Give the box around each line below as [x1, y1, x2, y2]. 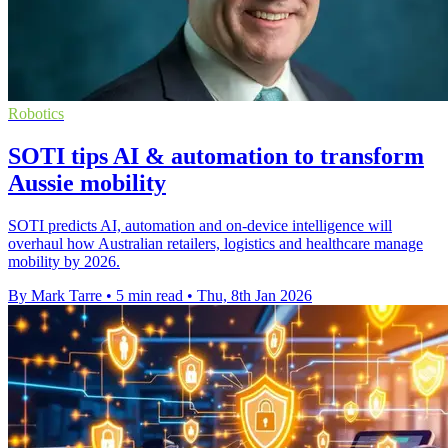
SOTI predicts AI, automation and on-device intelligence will [8, 216, 392, 234]
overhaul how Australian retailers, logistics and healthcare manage [8, 234, 423, 252]
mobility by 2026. [8, 252, 120, 270]
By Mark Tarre [8, 286, 102, 304]
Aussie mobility [8, 169, 166, 196]
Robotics [8, 104, 64, 122]
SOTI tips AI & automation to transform [8, 142, 424, 169]
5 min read [116, 286, 183, 304]
